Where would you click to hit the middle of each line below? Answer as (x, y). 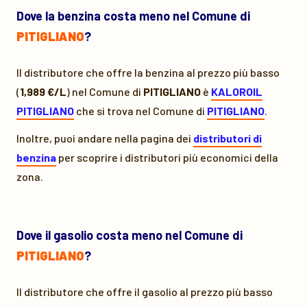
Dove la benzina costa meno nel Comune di (133, 16)
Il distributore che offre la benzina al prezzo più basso (148, 72)
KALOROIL (237, 91)
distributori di (228, 138)
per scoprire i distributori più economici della (167, 157)
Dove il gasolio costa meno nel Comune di (130, 235)
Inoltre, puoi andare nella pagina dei (105, 138)
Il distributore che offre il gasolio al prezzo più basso (145, 292)
